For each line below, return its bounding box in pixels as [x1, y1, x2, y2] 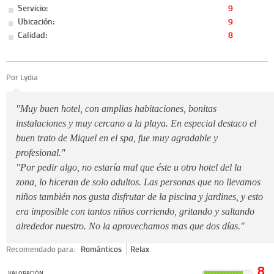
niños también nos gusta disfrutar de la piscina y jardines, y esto [16, 191, 263, 202]
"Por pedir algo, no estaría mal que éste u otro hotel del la [16, 162, 242, 173]
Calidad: [18, 28, 48, 41]
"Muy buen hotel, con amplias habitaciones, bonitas [16, 103, 217, 114]
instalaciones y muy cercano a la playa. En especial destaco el [16, 118, 256, 129]
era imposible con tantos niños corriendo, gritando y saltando [16, 206, 254, 217]
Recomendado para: [6, 243, 77, 255]
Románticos [81, 243, 122, 255]
